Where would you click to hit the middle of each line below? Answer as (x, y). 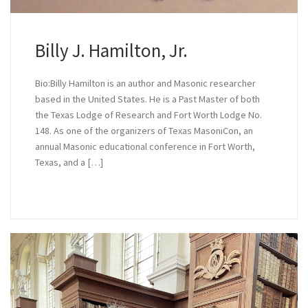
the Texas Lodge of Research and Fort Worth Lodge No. (148, 114)
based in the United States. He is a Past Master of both (147, 99)
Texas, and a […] (69, 162)
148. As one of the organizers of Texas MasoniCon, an (144, 130)
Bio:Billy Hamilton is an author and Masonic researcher (145, 83)
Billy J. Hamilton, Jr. (111, 51)
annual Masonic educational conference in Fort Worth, (145, 146)
